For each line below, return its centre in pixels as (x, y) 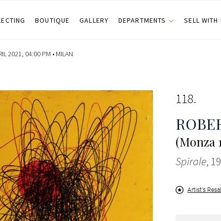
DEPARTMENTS (142, 20)
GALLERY (94, 20)
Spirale (191, 161)
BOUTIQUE (53, 20)
